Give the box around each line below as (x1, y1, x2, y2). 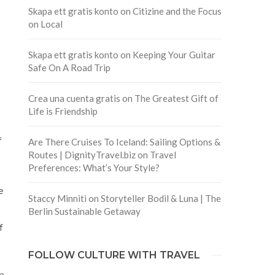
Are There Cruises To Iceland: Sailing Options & (28, 136, 220, 147)
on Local (28, 18, 63, 29)
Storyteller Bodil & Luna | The (100, 192, 221, 204)
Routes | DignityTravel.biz (28, 149, 136, 160)
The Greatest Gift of (134, 92, 219, 104)
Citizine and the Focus (132, 5, 222, 17)
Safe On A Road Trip (28, 61, 110, 73)
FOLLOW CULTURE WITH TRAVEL (28, 249, 200, 261)
